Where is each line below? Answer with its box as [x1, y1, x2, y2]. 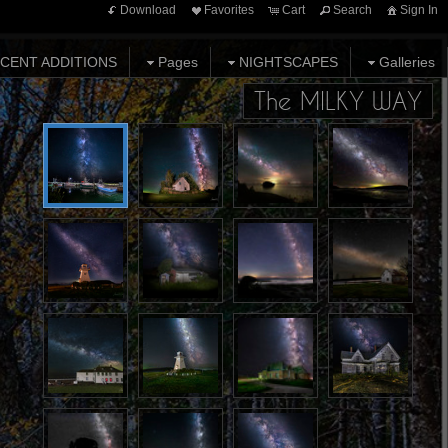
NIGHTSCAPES [239, 54, 338, 70]
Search [333, 3, 372, 17]
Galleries [379, 54, 435, 70]
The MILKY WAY [254, 88, 422, 114]
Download [120, 3, 176, 17]
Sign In [400, 3, 438, 17]
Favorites [204, 3, 254, 17]
